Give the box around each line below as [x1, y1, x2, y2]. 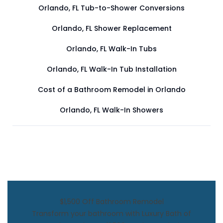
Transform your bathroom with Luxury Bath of [32, 208, 191, 219]
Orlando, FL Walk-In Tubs [66, 43, 157, 54]
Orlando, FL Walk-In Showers [60, 105, 163, 115]
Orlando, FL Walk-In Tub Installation [46, 64, 177, 74]
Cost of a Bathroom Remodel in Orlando [37, 84, 186, 95]
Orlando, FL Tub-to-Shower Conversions [38, 2, 185, 13]
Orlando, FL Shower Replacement [51, 23, 172, 33]
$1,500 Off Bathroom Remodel [59, 196, 164, 207]
